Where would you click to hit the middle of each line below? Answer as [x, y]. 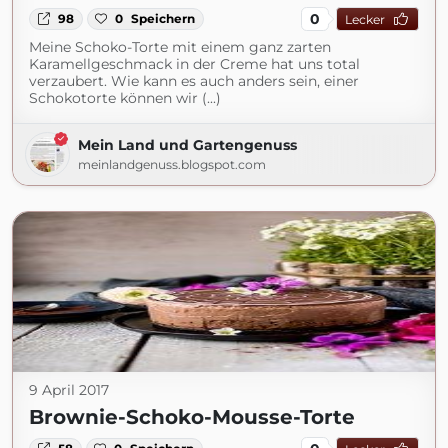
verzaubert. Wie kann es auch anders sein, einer [194, 81]
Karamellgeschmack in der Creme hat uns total [194, 64]
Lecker [364, 19]
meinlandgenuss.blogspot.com [172, 164]
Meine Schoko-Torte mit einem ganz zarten [180, 47]
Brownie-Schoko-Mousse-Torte [192, 417]
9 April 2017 [69, 390]
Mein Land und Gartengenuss [187, 145]
